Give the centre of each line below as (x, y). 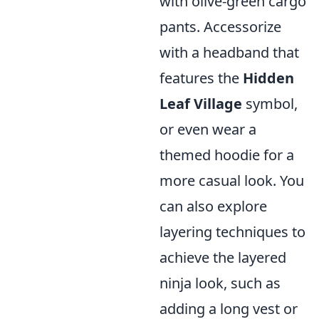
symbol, (270, 104)
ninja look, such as (220, 283)
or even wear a (208, 129)
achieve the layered (223, 257)
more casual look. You (232, 181)
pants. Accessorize (220, 27)
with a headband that (229, 52)
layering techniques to (232, 232)
